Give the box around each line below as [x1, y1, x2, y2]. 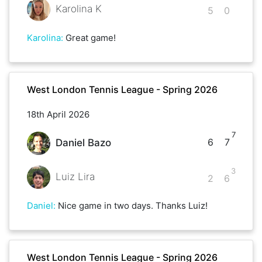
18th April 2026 [27, 108, 89, 120]
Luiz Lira [55, 171, 95, 183]
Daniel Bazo [55, 137, 111, 149]
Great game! [65, 32, 116, 43]
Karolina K [55, 3, 102, 15]
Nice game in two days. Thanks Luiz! [58, 199, 208, 211]
